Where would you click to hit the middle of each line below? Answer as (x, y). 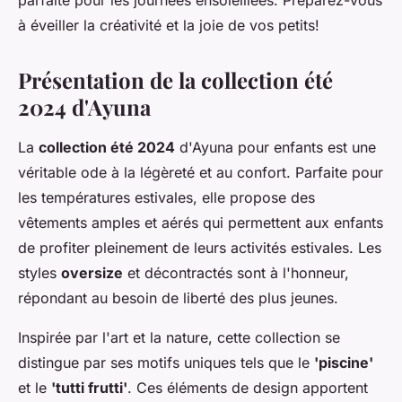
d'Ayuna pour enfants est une (275, 148)
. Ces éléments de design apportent (248, 388)
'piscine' (344, 363)
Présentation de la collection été (175, 80)
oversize (92, 273)
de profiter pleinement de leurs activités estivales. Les (200, 248)
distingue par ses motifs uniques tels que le (166, 363)
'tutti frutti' (89, 388)
